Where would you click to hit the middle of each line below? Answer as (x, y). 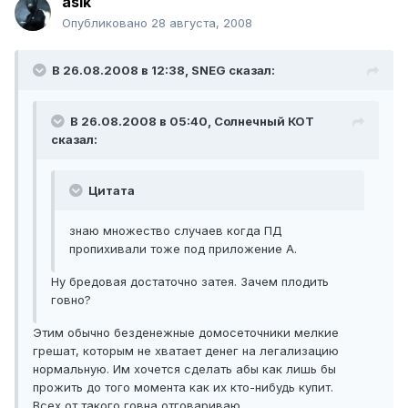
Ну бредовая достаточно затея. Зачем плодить (190, 282)
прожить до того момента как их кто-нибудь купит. (183, 388)
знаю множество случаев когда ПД (176, 231)
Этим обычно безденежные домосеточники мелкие (186, 333)
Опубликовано (107, 23)
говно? (71, 300)
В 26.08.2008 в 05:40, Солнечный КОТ (192, 122)
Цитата (110, 191)
